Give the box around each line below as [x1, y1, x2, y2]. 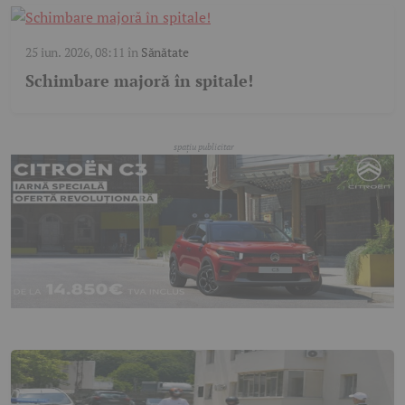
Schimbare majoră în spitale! [25, 70, 253, 92]
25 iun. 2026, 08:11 [25, 43, 125, 61]
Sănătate [140, 43, 189, 61]
